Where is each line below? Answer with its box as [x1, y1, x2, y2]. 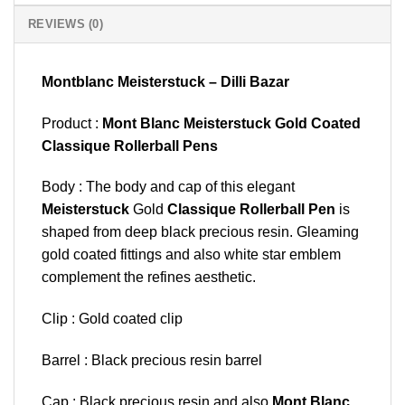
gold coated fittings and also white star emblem [42, 247, 341, 263]
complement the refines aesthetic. [42, 269, 256, 286]
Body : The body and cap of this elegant [42, 179, 295, 195]
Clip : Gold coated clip [42, 311, 183, 327]
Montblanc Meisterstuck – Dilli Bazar [42, 73, 289, 89]
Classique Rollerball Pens [42, 137, 218, 154]
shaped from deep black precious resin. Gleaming [42, 224, 359, 240]
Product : [42, 115, 102, 131]
